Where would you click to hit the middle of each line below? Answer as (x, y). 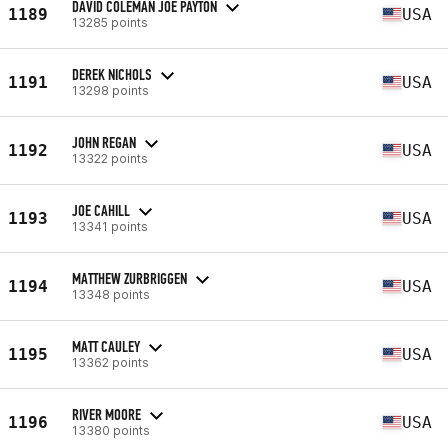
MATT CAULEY (106, 346)
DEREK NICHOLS (112, 74)
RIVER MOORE (106, 414)
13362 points (110, 362)
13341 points (110, 226)
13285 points (110, 22)
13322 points (110, 158)
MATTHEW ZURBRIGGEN (129, 278)
